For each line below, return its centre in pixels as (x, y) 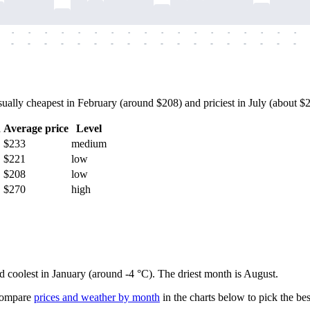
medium (89, 144)
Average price (36, 129)
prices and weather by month (97, 298)
